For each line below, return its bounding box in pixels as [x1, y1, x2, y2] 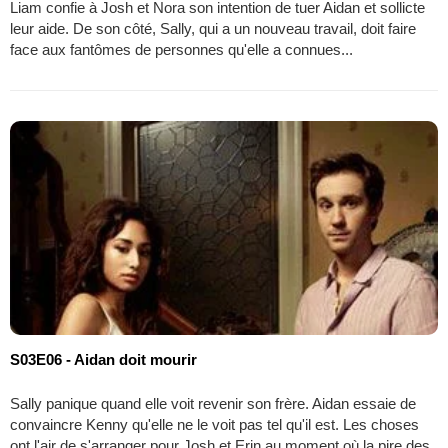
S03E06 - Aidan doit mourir [10, 350, 197, 368]
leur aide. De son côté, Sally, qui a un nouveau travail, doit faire [10, 19, 416, 37]
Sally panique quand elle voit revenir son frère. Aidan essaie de [10, 394, 416, 412]
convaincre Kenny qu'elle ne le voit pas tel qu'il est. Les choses [10, 415, 419, 433]
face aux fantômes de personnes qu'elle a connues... [10, 40, 353, 58]
